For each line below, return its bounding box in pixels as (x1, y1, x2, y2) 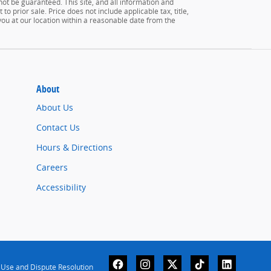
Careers (36, 162, 68, 174)
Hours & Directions (36, 142, 113, 154)
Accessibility (36, 181, 86, 194)
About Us (36, 102, 73, 114)
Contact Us (36, 122, 80, 134)
